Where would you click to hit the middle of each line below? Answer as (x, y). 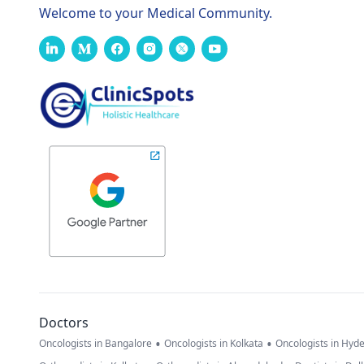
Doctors (64, 323)
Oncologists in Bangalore (95, 344)
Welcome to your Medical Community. (156, 13)
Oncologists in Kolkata (214, 344)
